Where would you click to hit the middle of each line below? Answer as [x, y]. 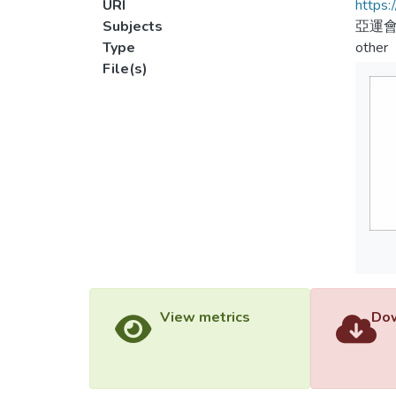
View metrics [205, 317]
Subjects [133, 27]
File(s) [125, 69]
